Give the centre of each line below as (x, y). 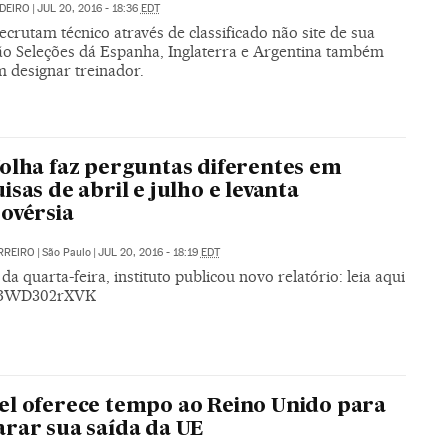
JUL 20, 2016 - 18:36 (88, 9)
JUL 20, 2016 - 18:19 (149, 253)
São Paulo (66, 253)
